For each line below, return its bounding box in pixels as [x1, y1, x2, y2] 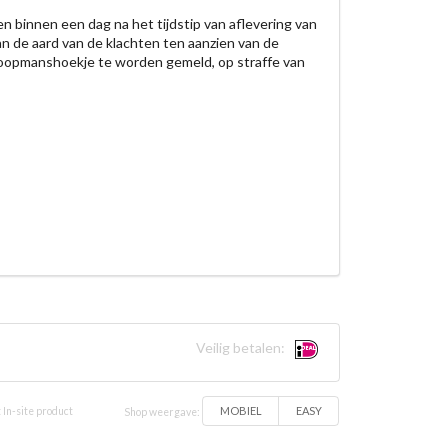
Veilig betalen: [195, 339, 288, 356]
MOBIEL [219, 404, 262, 418]
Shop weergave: [124, 405, 203, 418]
